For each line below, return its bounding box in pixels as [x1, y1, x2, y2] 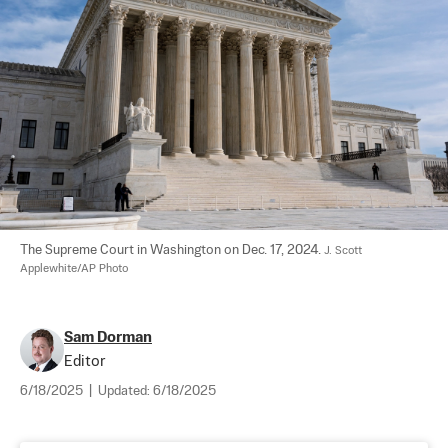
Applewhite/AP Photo [20, 262, 128, 275]
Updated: [98, 384, 153, 398]
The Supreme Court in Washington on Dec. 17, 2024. [20, 243, 324, 257]
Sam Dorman [64, 329, 152, 345]
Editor [64, 353, 105, 369]
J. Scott [324, 244, 365, 257]
